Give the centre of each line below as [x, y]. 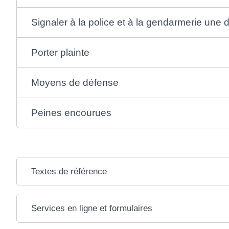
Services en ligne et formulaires [91, 208]
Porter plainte [60, 52]
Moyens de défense [75, 82]
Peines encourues [71, 112]
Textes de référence [69, 171]
